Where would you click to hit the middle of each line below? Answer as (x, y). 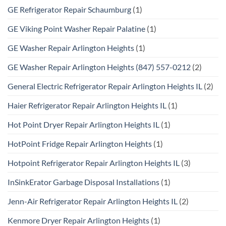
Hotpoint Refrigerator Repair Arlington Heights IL (94, 163)
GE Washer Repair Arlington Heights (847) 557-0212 (99, 67)
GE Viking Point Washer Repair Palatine (76, 29)
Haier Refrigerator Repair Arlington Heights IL (87, 105)
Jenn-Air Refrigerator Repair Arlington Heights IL (93, 201)
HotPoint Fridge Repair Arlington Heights (80, 144)
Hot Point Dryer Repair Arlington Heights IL (83, 125)
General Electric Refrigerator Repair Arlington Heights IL (105, 86)
